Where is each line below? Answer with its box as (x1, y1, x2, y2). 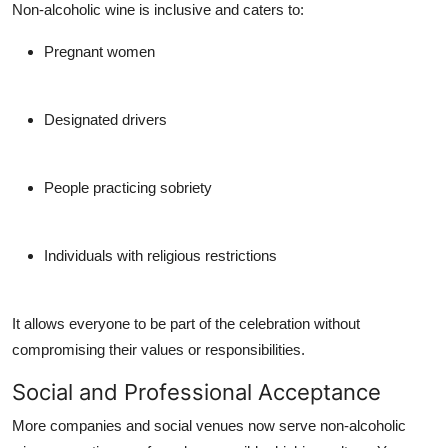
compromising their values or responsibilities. (12, 340, 305, 358)
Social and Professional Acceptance (12, 378, 381, 405)
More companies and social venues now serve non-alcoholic (12, 416, 406, 434)
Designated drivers (44, 110, 167, 128)
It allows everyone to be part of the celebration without (12, 314, 360, 332)
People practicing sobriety (44, 178, 212, 196)
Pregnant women (44, 42, 155, 60)
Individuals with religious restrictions (44, 246, 277, 264)
